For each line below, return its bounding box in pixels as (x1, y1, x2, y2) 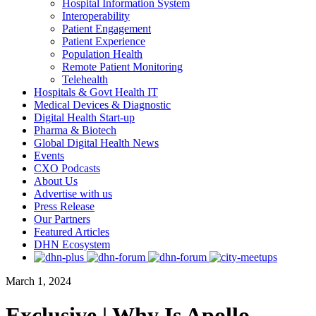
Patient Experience (62, 35, 145, 47)
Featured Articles (34, 226, 109, 238)
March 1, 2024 (6, 275, 71, 287)
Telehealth (62, 73, 108, 85)
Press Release (34, 200, 95, 212)
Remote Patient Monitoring (62, 61, 183, 73)
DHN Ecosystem (34, 238, 110, 250)
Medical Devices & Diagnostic (34, 99, 171, 111)
